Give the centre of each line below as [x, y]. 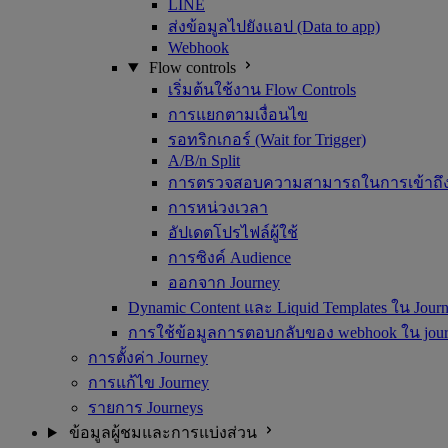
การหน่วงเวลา [218, 207]
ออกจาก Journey [224, 282]
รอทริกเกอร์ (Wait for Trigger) [267, 139]
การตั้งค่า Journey [148, 357]
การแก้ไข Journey [148, 382]
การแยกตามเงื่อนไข [238, 114]
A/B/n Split [204, 160]
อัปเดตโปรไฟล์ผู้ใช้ [233, 232]
